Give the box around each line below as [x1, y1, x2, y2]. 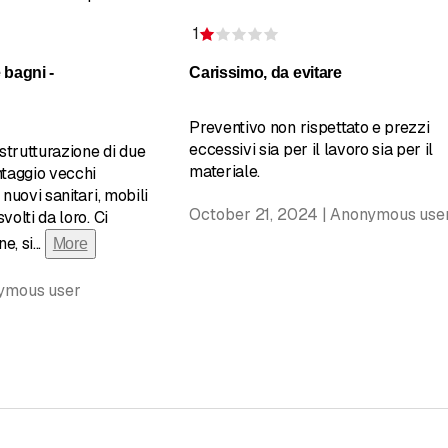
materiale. [189, 160, 261, 182]
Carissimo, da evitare [189, 63, 342, 81]
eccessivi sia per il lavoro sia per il [189, 138, 434, 160]
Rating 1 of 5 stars [278, 33, 404, 55]
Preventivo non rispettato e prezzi [189, 116, 430, 138]
